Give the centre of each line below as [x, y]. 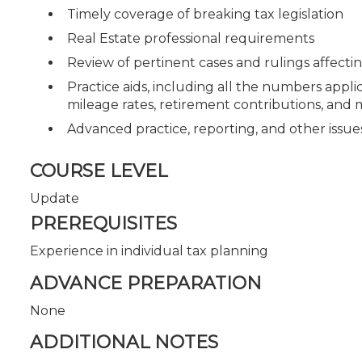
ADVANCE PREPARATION [146, 283]
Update [55, 198]
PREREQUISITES [103, 223]
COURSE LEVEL [99, 171]
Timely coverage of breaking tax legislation [205, 14]
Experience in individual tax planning [149, 251]
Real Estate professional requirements [191, 38]
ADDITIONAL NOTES [124, 342]
